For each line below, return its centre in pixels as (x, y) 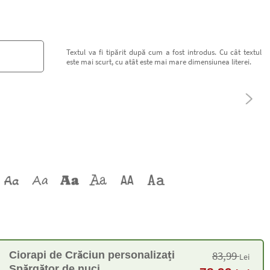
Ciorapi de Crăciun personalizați (92, 255)
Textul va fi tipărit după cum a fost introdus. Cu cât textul (164, 52)
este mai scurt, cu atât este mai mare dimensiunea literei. (159, 61)
